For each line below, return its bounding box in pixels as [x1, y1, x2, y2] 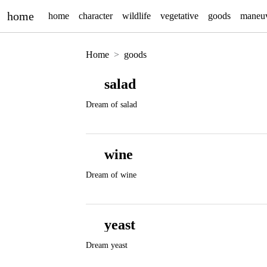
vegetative [160, 11, 198, 21]
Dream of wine [86, 170, 136, 179]
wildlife [122, 11, 151, 21]
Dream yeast [86, 241, 128, 250]
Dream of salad [86, 100, 137, 109]
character [79, 11, 113, 21]
